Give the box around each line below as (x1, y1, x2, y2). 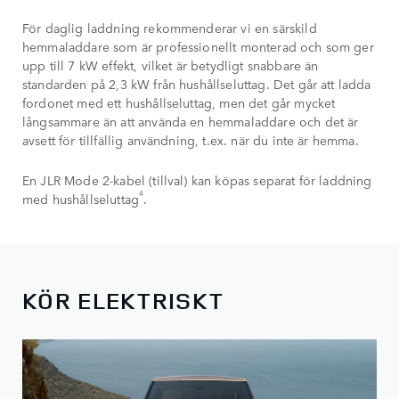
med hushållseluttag (22, 189, 140, 208)
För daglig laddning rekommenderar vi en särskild (22, 18, 317, 37)
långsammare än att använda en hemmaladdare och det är (22, 111, 359, 130)
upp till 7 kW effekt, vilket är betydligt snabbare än (22, 55, 319, 74)
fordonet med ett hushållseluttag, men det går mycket (22, 93, 336, 111)
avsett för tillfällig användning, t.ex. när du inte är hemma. (22, 130, 359, 149)
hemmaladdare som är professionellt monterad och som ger (22, 37, 374, 55)
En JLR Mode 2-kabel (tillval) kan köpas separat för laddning (22, 170, 372, 189)
